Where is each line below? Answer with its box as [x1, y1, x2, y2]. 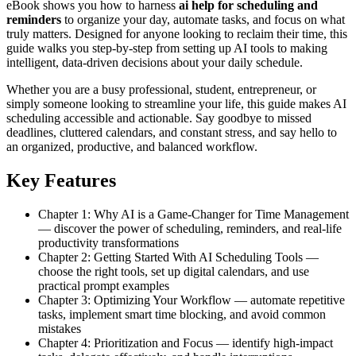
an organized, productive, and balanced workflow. [6, 140, 257, 154]
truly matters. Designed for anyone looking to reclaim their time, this [6, 27, 347, 41]
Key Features [6, 170, 116, 192]
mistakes [38, 322, 81, 336]
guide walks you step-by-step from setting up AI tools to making [6, 41, 327, 56]
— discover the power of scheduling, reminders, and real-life [38, 222, 342, 236]
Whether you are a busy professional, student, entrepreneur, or [6, 83, 316, 97]
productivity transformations [38, 236, 179, 250]
